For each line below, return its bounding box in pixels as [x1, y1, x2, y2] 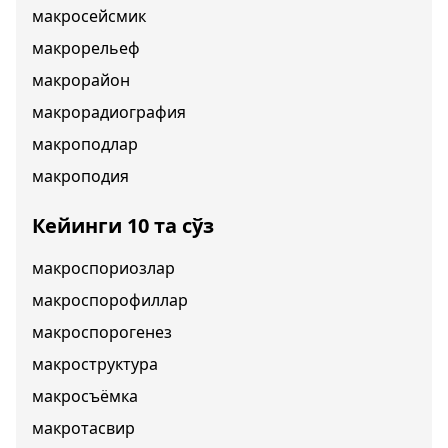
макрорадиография [32, 101, 186, 123]
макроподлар [32, 133, 138, 155]
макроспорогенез [32, 321, 172, 343]
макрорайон [32, 69, 130, 91]
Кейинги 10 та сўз [32, 212, 214, 239]
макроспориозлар [32, 257, 175, 279]
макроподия [32, 165, 129, 187]
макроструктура [32, 353, 158, 375]
